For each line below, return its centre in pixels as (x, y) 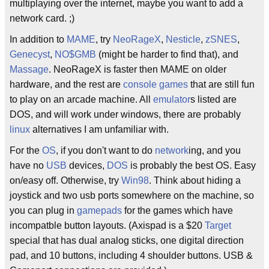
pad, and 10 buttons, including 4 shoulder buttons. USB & (131, 255)
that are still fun (221, 84)
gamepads (99, 210)
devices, (87, 165)
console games (156, 84)
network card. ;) (42, 18)
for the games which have (177, 210)
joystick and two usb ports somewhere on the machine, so (132, 195)
